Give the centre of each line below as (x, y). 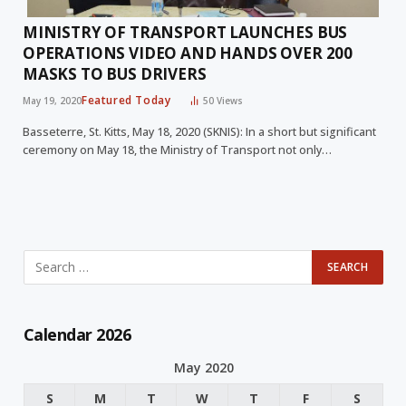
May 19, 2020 (52, 100)
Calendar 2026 (77, 334)
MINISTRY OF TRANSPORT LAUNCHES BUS (185, 32)
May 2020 (203, 367)
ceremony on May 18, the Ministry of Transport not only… (177, 150)
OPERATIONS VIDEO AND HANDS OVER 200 (188, 53)
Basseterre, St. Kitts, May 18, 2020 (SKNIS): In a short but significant (199, 131)
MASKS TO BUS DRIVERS (115, 73)
